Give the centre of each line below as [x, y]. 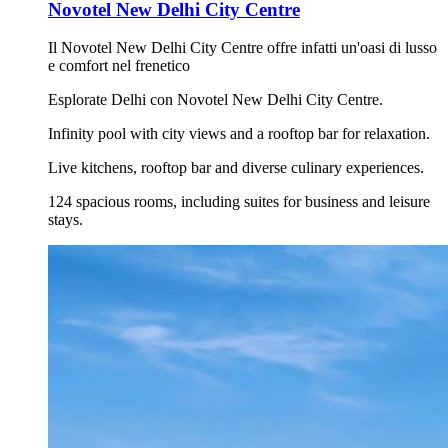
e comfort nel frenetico [119, 66]
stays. [65, 220]
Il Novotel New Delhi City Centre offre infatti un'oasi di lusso [242, 48]
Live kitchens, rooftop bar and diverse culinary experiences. [236, 168]
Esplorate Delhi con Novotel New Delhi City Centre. [215, 100]
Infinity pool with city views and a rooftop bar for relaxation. [239, 134]
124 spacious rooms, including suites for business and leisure [239, 202]
